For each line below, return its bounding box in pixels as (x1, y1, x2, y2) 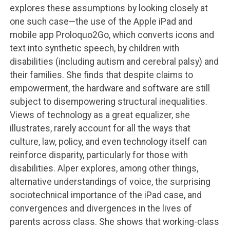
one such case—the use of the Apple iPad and (9, 16, 193, 27)
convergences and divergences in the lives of (9, 203, 192, 214)
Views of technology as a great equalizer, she (9, 110, 190, 121)
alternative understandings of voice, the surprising (9, 177, 210, 187)
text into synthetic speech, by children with (9, 43, 179, 54)
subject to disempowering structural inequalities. (9, 97, 207, 107)
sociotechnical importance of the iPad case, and (9, 190, 202, 201)
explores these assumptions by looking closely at (9, 3, 208, 14)
